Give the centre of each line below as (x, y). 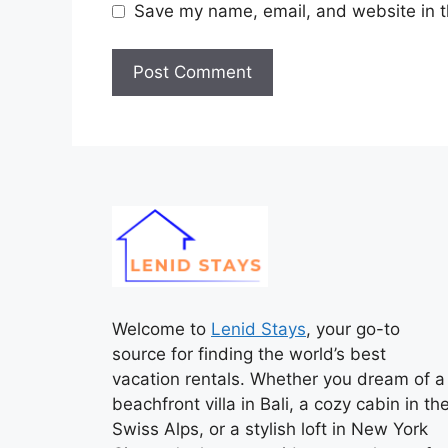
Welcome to (161, 328)
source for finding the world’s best (249, 353)
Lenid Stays (258, 328)
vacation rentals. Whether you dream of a (278, 378)
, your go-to (353, 328)
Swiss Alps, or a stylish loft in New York (270, 428)
